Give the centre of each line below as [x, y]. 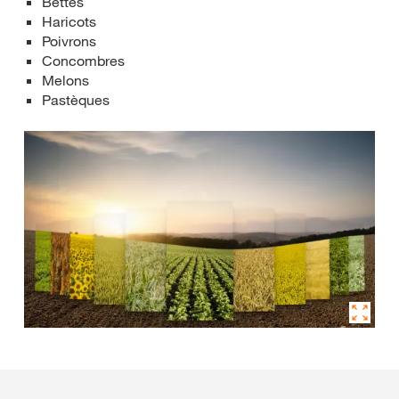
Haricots [69, 21]
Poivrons [69, 41]
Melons [65, 80]
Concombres [83, 60]
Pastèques [76, 99]
